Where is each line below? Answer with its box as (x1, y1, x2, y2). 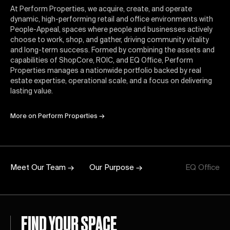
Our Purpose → (89, 164, 142, 172)
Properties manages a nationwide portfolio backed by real (10, 67, 201, 75)
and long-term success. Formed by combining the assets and (10, 47, 215, 55)
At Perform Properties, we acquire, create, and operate (10, 6, 192, 14)
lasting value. (10, 88, 53, 96)
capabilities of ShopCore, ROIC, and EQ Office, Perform (10, 57, 193, 65)
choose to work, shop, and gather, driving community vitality (10, 36, 209, 45)
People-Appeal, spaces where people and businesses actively (10, 26, 213, 34)
